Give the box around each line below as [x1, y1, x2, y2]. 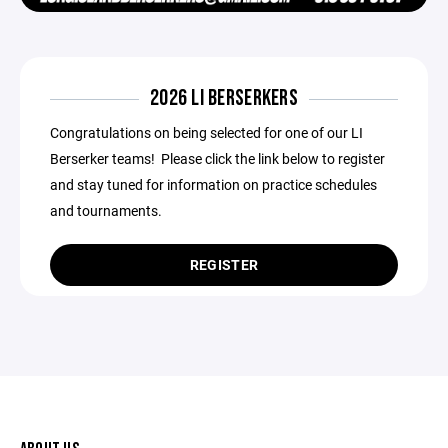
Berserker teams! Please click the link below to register [50, 149, 385, 169]
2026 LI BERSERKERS [150, 85, 298, 113]
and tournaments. [50, 201, 165, 221]
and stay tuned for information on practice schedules [50, 175, 377, 195]
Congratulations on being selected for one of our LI [50, 123, 363, 143]
